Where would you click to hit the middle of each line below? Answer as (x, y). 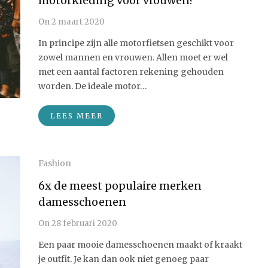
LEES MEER (77, 116)
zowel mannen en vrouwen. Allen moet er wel (133, 57)
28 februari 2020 (83, 223)
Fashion (55, 163)
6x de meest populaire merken (120, 186)
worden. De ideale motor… (93, 86)
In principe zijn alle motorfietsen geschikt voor (136, 43)
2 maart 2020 (77, 22)
